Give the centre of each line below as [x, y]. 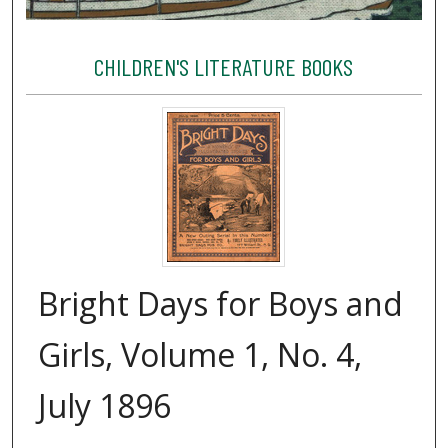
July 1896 [104, 405]
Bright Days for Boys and [220, 303]
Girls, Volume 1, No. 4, [200, 354]
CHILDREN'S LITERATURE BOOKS [224, 67]
